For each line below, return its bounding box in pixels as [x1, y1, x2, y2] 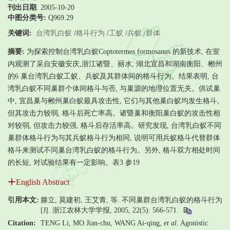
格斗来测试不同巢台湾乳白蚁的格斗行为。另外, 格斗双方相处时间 [8, 146, 220, 154]
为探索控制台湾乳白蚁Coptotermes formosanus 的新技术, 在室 [27, 47, 220, 55]
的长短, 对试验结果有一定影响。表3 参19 [8, 158, 140, 166]
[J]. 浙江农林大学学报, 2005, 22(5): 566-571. [41, 206, 181, 214]
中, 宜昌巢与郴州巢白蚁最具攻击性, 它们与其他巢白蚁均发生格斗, [8, 97, 219, 105]
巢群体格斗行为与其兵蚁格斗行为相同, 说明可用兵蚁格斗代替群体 [8, 133, 220, 142]
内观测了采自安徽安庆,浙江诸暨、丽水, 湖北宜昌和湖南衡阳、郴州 [8, 60, 222, 68]
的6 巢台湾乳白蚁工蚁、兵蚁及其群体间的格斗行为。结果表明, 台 [8, 72, 219, 80]
